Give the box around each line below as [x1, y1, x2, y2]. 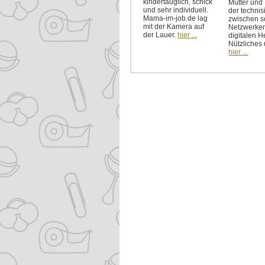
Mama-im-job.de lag [143, 14, 208, 23]
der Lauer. [143, 31, 177, 40]
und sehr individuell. [143, 6, 208, 15]
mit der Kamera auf [143, 22, 204, 31]
